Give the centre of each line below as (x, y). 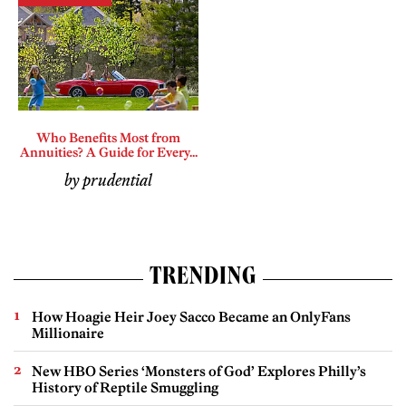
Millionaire (68, 333)
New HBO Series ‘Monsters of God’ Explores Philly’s (199, 371)
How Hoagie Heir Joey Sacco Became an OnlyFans (191, 316)
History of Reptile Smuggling (125, 387)
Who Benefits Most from (108, 137)
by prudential (108, 181)
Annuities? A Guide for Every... (108, 152)
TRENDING (203, 279)
